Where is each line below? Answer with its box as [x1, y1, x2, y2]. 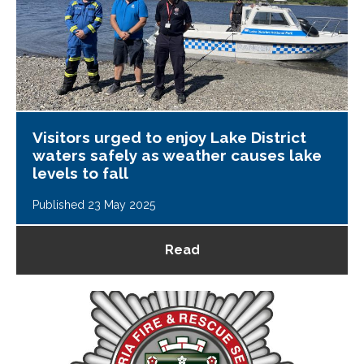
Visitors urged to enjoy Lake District [32, 128, 306, 146]
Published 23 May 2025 [32, 197, 155, 211]
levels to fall [32, 163, 128, 182]
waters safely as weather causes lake [32, 145, 322, 164]
